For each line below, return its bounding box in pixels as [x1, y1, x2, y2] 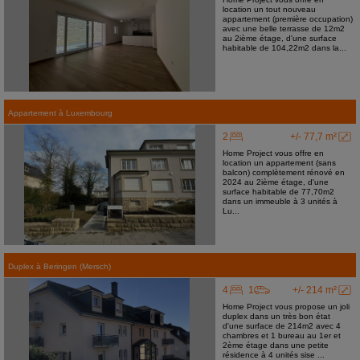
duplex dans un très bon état [222, 312, 330, 321]
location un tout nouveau [222, 5, 316, 14]
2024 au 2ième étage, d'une [222, 178, 329, 186]
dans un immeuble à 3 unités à [222, 197, 337, 206]
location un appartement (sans [222, 158, 336, 167]
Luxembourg [66, 108, 112, 117]
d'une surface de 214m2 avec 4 [222, 321, 341, 330]
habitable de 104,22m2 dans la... [222, 43, 346, 52]
